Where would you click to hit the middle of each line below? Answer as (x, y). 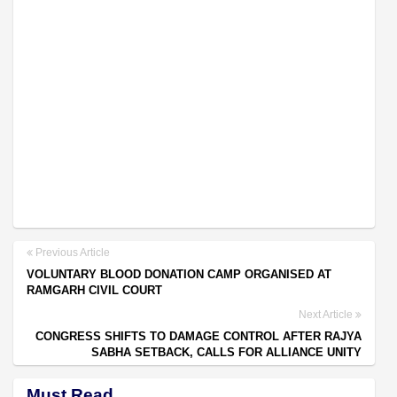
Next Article (327, 314)
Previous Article (71, 252)
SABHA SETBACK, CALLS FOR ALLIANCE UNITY (226, 352)
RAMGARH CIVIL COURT (94, 290)
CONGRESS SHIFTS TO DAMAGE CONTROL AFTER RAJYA (198, 336)
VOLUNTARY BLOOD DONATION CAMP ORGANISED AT (179, 274)
